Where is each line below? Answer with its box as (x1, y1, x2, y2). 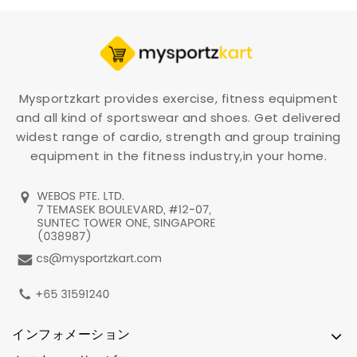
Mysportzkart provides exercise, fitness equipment (18, 90, 339, 108)
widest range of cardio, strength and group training (16, 128, 341, 146)
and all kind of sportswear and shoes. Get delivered (16, 109, 341, 127)
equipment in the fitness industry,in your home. (29, 147, 328, 165)
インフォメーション (12, 325, 131, 344)
